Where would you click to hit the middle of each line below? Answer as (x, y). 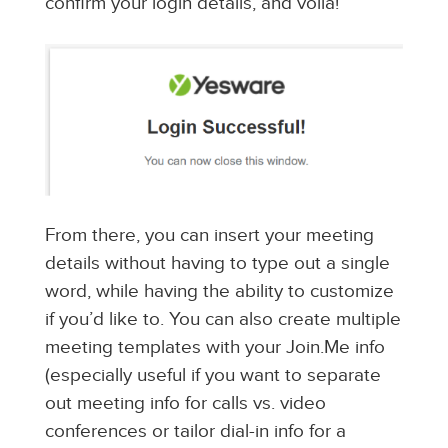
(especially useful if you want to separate (212, 376)
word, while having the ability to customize (219, 292)
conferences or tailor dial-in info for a (195, 432)
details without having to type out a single (217, 264)
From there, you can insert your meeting (209, 236)
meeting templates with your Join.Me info (214, 348)
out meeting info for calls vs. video (185, 404)
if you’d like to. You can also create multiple (222, 320)
